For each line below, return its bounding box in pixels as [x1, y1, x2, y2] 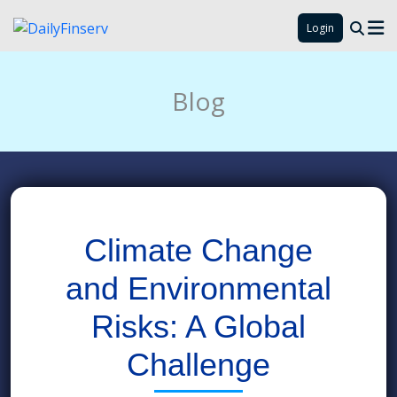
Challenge [127, 346, 270, 383]
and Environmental [66, 270, 331, 307]
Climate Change [84, 232, 313, 269]
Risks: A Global [91, 308, 306, 345]
